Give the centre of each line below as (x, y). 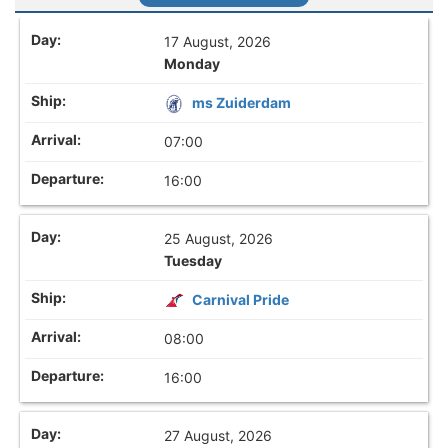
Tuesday (193, 260)
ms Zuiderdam (242, 102)
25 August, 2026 (219, 238)
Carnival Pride (241, 299)
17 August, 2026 (218, 41)
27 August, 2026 (218, 435)
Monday (192, 63)
